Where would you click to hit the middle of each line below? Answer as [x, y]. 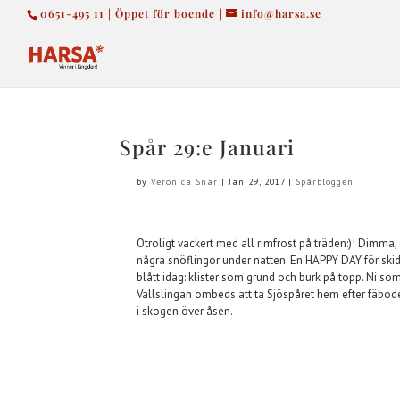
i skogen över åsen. [185, 311]
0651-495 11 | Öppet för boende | [131, 13]
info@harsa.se [281, 13]
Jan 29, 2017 [257, 182]
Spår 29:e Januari [208, 147]
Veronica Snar [185, 182]
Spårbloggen [325, 182]
